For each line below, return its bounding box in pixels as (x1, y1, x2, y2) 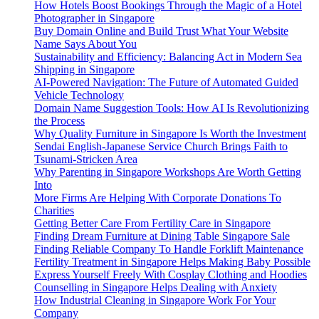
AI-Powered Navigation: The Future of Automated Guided (34, 75, 298, 88)
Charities (34, 204, 74, 216)
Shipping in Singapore (34, 63, 135, 75)
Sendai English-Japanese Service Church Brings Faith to (34, 140, 288, 152)
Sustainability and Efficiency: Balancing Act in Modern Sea (34, 50, 302, 63)
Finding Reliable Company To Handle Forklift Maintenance (34, 242, 303, 255)
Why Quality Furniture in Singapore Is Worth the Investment (34, 127, 306, 140)
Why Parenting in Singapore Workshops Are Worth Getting (34, 165, 301, 178)
